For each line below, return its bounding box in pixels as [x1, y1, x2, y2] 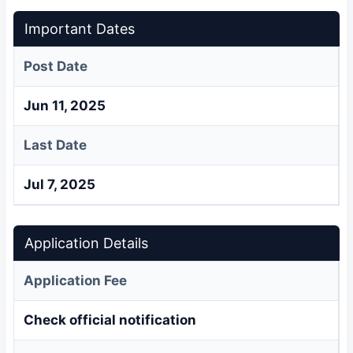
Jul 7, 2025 [24, 176, 95, 192]
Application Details [24, 235, 148, 251]
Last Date [24, 136, 87, 153]
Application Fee [24, 273, 127, 288]
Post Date [24, 58, 87, 74]
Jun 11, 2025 [24, 97, 106, 113]
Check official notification [24, 312, 196, 328]
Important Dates [24, 20, 135, 37]
